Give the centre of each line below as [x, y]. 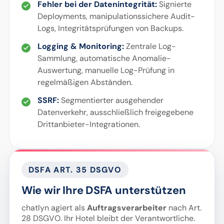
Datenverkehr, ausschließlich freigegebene [115, 112]
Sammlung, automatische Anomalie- [104, 58]
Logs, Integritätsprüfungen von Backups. [110, 28]
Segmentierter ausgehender [111, 100]
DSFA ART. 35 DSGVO [75, 170]
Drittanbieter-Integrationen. [88, 124]
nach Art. [184, 208]
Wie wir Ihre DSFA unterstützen [103, 190]
